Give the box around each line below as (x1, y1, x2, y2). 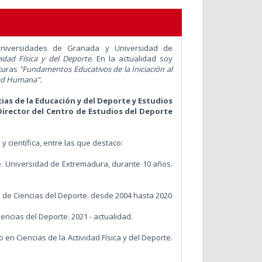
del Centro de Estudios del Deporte (29, 105, 173, 116)
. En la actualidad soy (91, 53, 173, 64)
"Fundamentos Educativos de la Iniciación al (19, 63, 173, 74)
